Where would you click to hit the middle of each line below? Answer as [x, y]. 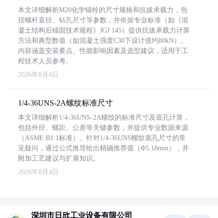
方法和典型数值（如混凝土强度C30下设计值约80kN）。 [103, 41]
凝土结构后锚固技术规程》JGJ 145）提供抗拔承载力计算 [104, 30]
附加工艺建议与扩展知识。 [59, 158]
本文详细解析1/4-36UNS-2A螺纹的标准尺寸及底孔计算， [104, 118]
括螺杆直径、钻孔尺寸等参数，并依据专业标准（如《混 [103, 20]
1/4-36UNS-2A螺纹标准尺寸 [65, 103]
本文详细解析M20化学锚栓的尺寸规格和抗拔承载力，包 [103, 10]
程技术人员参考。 [45, 61]
